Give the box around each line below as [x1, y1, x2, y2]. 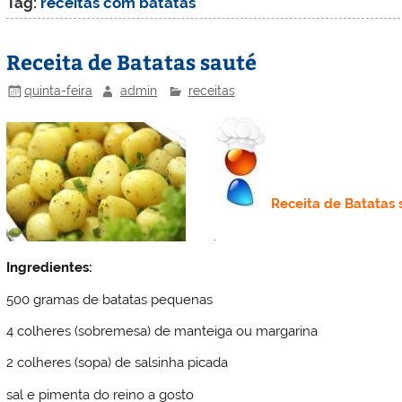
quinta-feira [24, 83, 93, 98]
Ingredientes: [6, 259, 93, 276]
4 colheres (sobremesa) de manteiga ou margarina [6, 322, 319, 339]
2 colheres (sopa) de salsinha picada [6, 354, 229, 371]
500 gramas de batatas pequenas [6, 291, 214, 308]
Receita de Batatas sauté [6, 47, 258, 75]
